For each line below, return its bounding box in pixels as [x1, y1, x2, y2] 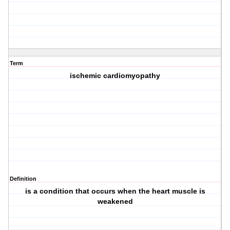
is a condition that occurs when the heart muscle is [25, 187, 205, 196]
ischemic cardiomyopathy [70, 71, 161, 80]
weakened [97, 197, 133, 206]
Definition [10, 176, 36, 182]
